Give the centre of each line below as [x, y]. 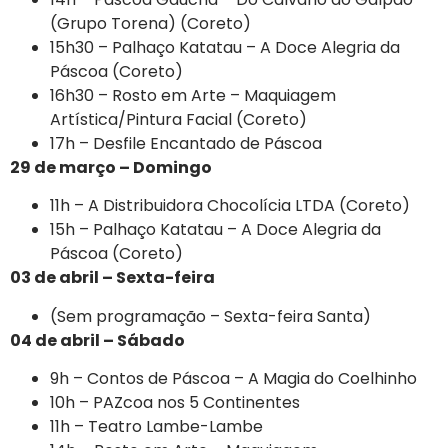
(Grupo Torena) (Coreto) [150, 23]
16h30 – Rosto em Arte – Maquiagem [193, 95]
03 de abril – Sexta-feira [112, 278]
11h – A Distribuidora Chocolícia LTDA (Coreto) [230, 206]
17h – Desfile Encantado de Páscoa [186, 143]
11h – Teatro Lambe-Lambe [156, 427]
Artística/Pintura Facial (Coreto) [178, 119]
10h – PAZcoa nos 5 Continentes [175, 403]
